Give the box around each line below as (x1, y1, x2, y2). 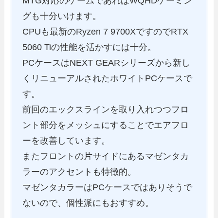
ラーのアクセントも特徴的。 (22, 167, 136, 177)
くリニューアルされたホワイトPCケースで (22, 73, 192, 84)
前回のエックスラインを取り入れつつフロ (22, 105, 189, 115)
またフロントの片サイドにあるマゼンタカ (22, 151, 189, 162)
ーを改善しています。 (22, 136, 110, 146)
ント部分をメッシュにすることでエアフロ (22, 120, 189, 130)
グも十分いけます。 (22, 11, 101, 21)
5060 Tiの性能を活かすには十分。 (22, 42, 156, 53)
